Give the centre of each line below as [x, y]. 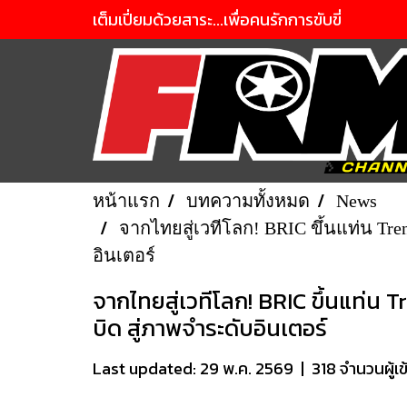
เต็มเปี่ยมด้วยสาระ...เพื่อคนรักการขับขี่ [217, 20]
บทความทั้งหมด [248, 201]
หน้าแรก [126, 201]
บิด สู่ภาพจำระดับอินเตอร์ [210, 328]
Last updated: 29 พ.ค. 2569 [193, 368]
